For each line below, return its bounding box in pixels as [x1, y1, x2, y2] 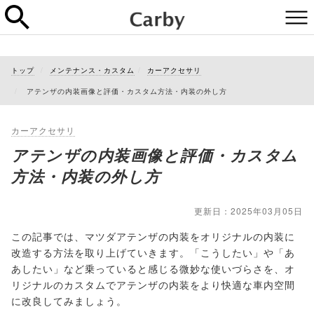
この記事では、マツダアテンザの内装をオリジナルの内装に [11, 229, 295, 243]
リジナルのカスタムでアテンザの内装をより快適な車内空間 [11, 278, 295, 292]
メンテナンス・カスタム [50, 65, 135, 75]
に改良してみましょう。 [11, 294, 127, 308]
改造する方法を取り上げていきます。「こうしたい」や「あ [11, 245, 295, 259]
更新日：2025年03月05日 [194, 205, 303, 217]
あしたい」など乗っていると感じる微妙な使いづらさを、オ [11, 261, 295, 275]
